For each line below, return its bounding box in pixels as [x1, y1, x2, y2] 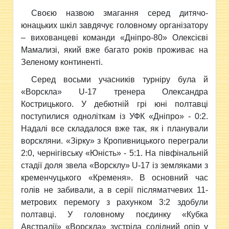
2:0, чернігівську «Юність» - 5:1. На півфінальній [21, 149, 208, 157]
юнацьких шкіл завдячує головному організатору [21, 21, 208, 30]
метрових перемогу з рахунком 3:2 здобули [21, 198, 208, 207]
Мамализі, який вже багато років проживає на [21, 45, 208, 54]
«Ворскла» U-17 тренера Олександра [21, 87, 208, 96]
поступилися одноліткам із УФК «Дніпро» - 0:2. [21, 112, 208, 121]
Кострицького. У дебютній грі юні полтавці [21, 100, 208, 108]
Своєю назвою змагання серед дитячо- [31, 9, 208, 17]
